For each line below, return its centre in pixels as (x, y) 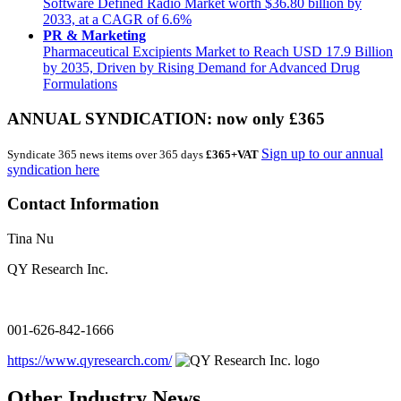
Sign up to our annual (322, 153)
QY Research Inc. (58, 269)
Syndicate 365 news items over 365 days (107, 154)
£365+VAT (232, 154)
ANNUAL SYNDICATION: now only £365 (166, 118)
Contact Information (83, 204)
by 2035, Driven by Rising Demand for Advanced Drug (201, 68)
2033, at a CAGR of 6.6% (117, 20)
